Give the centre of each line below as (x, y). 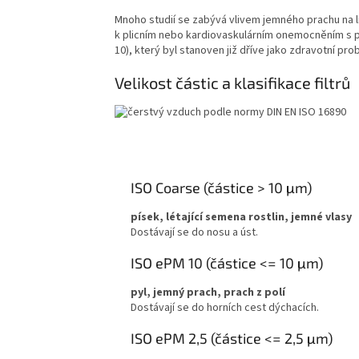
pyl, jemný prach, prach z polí (208, 292)
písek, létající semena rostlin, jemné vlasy (241, 217)
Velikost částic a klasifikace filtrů (232, 83)
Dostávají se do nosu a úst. (194, 232)
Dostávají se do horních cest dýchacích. (225, 307)
